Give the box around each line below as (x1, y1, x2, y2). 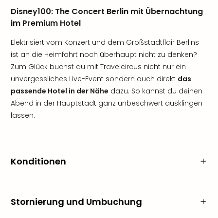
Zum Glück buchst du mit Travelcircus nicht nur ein (11, 62, 186, 72)
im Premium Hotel (11, 18, 81, 29)
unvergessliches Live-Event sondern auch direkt (11, 74, 178, 84)
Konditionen (11, 155, 66, 167)
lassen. (11, 110, 37, 120)
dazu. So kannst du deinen (109, 86, 202, 96)
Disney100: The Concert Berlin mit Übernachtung (11, 6, 203, 17)
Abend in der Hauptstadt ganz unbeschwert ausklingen (11, 98, 202, 108)
